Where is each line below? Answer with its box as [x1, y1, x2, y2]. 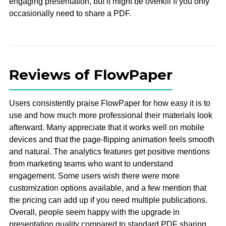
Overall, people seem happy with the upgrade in [9, 207, 180, 216]
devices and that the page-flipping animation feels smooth [9, 135, 214, 144]
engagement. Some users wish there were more [9, 171, 180, 180]
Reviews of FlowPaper [9, 66, 173, 83]
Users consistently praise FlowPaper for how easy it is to [9, 98, 210, 107]
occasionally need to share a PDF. [9, 9, 131, 18]
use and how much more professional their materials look [9, 110, 212, 120]
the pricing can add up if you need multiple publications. [9, 195, 207, 204]
